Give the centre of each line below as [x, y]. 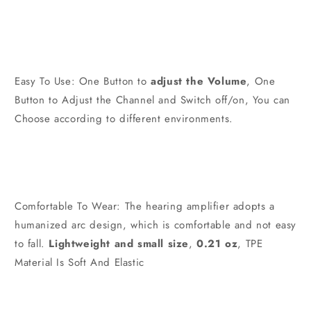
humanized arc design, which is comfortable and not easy [156, 225]
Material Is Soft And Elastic [79, 263]
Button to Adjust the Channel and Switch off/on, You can [153, 100]
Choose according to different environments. [124, 119]
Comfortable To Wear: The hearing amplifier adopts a [145, 207]
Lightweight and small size [119, 244]
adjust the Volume [199, 82]
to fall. [30, 244]
